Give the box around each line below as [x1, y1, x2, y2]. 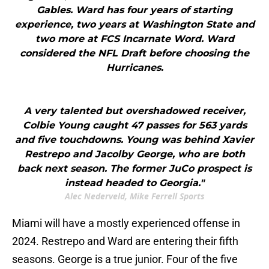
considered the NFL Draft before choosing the [20, 47, 249, 59]
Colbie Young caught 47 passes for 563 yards [22, 119, 247, 131]
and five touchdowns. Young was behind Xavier [15, 134, 254, 146]
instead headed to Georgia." [65, 177, 204, 189]
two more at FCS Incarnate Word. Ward [35, 33, 234, 45]
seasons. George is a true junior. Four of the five [12, 253, 238, 266]
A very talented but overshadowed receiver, [23, 105, 246, 117]
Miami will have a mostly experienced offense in [12, 217, 240, 230]
